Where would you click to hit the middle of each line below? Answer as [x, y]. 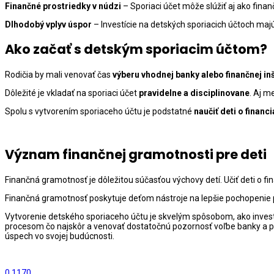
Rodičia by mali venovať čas [59, 74]
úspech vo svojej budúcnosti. [60, 236]
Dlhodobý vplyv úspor [48, 24]
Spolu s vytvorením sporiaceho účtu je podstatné [99, 111]
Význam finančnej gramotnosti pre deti [136, 155]
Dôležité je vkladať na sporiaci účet [72, 93]
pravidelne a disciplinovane [194, 93]
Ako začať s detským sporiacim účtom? [136, 50]
